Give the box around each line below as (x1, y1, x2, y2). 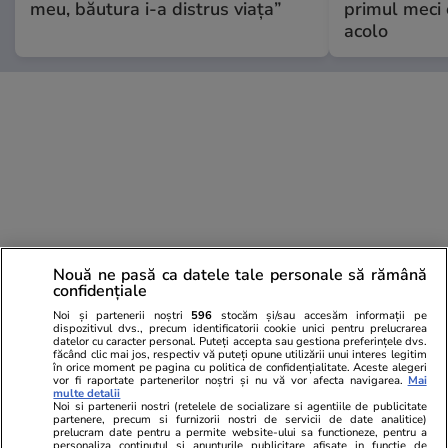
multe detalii (53, 385, 121, 401)
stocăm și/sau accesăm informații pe (212, 307, 427, 323)
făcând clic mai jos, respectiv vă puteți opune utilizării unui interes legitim (53, 346, 427, 362)
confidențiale (53, 279, 148, 302)
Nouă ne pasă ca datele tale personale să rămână (53, 263, 427, 286)
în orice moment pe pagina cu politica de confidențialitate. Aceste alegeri (53, 359, 427, 375)
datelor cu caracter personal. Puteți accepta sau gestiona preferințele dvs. (53, 333, 427, 349)
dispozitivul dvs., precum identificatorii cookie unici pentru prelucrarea (53, 320, 427, 336)
